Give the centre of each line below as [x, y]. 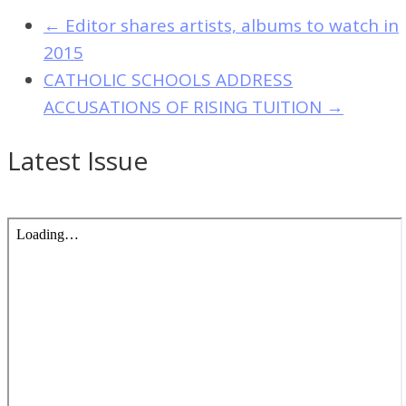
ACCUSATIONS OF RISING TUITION [185, 106]
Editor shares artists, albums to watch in [230, 25]
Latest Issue [77, 160]
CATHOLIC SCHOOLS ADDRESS [168, 79]
